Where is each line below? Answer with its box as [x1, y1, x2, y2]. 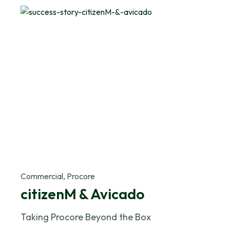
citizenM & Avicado [21, 184, 145, 203]
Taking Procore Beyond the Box [21, 210, 151, 223]
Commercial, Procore [21, 170, 95, 181]
